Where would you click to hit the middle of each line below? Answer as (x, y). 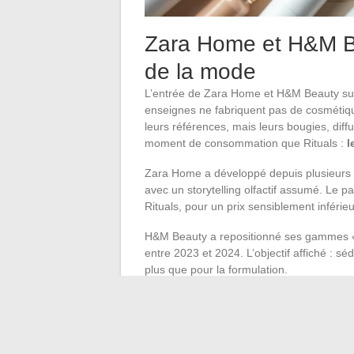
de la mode (200, 71)
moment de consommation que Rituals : (246, 143)
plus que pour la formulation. (216, 269)
